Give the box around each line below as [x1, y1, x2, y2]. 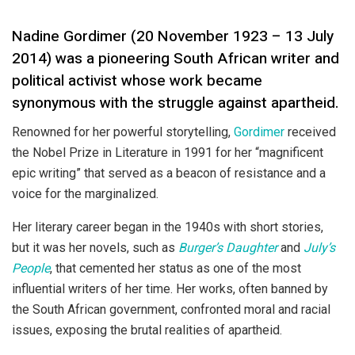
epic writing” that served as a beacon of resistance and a [12, 165, 326, 181]
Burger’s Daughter [178, 239, 277, 255]
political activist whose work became [12, 70, 262, 93]
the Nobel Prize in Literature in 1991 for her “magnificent [12, 144, 323, 160]
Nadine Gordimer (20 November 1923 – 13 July [12, 25, 334, 48]
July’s [303, 239, 335, 255]
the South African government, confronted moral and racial [12, 301, 330, 317]
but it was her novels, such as [12, 239, 178, 255]
